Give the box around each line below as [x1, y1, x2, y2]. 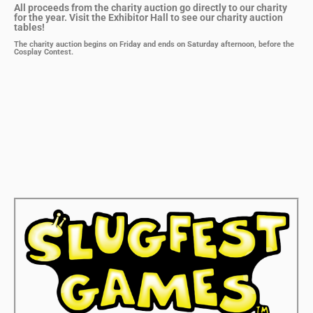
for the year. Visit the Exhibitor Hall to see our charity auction [14, 12, 283, 24]
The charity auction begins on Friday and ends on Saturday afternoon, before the [14, 40, 294, 49]
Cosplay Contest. [14, 48, 75, 57]
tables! [14, 22, 47, 34]
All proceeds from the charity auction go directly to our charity [14, 2, 287, 14]
